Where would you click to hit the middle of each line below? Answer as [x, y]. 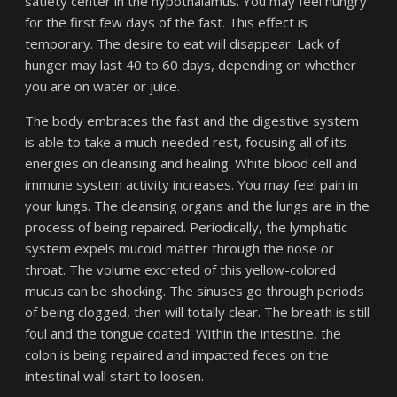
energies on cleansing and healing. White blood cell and [191, 163]
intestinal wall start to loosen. [115, 376]
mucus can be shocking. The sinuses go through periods [195, 291]
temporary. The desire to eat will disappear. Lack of [183, 43]
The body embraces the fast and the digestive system [192, 121]
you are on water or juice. [103, 86]
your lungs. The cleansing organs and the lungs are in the [198, 206]
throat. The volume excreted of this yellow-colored [181, 269]
